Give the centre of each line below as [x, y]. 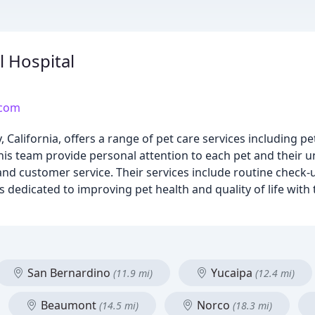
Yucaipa [232, 273]
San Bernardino [69, 273]
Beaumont [69, 305]
